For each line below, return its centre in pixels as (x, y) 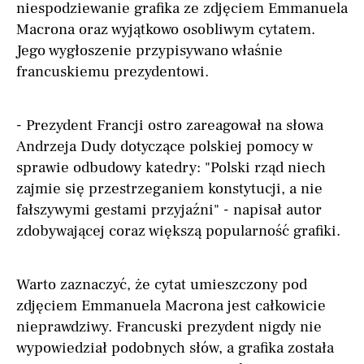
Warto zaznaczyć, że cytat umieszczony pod (162, 285)
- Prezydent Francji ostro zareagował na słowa (170, 126)
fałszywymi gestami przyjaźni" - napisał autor (169, 210)
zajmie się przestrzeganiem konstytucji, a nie (169, 189)
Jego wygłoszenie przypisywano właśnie (149, 51)
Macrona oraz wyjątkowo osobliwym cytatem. (166, 30)
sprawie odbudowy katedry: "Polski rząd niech (171, 168)
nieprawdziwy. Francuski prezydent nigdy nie (169, 327)
